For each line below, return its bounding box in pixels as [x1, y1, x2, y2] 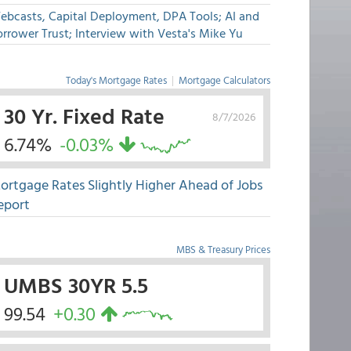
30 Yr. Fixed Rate [3, 99, 165, 132]
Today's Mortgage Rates [65, 72, 167, 88]
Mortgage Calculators [178, 72, 270, 88]
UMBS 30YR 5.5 [3, 268, 148, 301]
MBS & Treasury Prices [175, 241, 270, 257]
